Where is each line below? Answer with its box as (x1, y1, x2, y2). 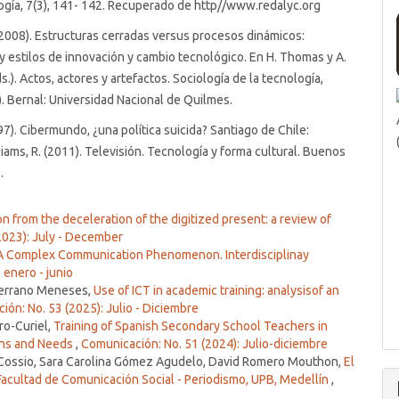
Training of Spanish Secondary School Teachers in (53, 318, 328, 333)
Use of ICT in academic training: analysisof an (94, 282, 339, 297)
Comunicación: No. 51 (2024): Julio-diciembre (81, 336, 328, 351)
